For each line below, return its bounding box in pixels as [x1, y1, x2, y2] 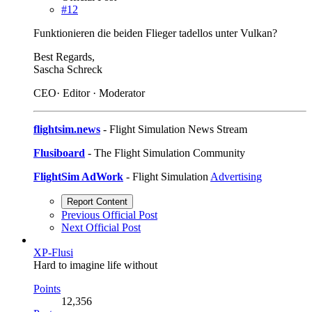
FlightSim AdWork [33, 170, 123, 182]
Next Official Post [61, 221, 141, 233]
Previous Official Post [61, 208, 157, 221]
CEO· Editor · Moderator [33, 86, 145, 99]
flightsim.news [33, 123, 100, 135]
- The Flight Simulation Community [85, 146, 245, 159]
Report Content [67, 196, 127, 207]
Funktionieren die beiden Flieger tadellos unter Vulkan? [33, 26, 277, 39]
